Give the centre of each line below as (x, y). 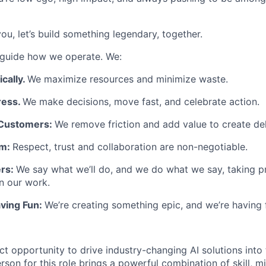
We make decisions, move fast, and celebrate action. (141, 102)
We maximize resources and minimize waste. (128, 79)
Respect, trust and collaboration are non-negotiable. (130, 147)
